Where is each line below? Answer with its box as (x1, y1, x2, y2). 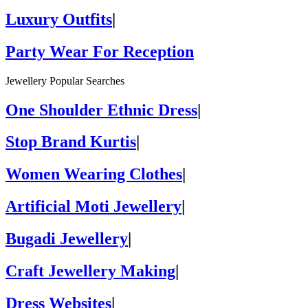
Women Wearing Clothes (5, 165, 182, 184)
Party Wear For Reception (5, 42, 194, 60)
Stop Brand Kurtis (5, 133, 136, 151)
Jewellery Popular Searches (5, 74, 124, 87)
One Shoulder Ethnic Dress (5, 100, 197, 119)
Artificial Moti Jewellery (5, 197, 181, 216)
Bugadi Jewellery (5, 230, 128, 248)
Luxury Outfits (5, 10, 112, 28)
